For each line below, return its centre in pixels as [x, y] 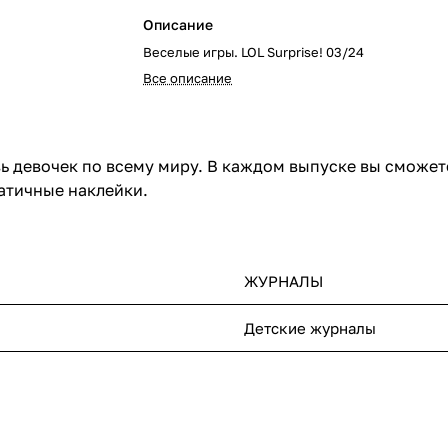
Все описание [188, 78]
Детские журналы [310, 328]
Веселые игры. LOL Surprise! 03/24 [254, 52]
